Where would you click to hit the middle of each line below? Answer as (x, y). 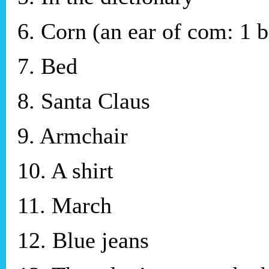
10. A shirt (65, 170)
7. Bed (47, 66)
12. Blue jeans (83, 240)
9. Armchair (73, 135)
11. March (65, 205)
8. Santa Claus (84, 101)
